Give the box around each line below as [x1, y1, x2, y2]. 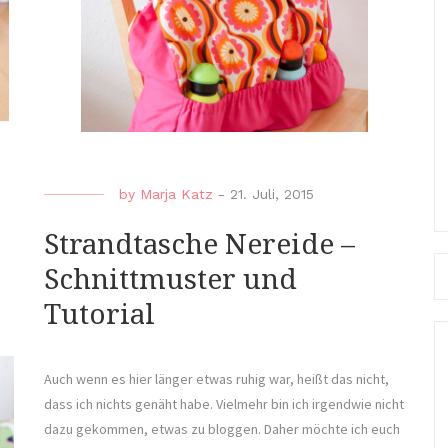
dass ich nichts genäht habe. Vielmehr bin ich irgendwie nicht [44, 394, 404, 413]
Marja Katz [140, 185, 213, 202]
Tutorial [44, 297, 155, 331]
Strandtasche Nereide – [44, 227, 355, 261]
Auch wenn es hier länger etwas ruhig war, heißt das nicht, [44, 369, 389, 388]
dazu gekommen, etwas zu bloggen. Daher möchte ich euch [44, 419, 400, 438]
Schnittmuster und [44, 262, 297, 296]
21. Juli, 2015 [230, 185, 314, 202]
